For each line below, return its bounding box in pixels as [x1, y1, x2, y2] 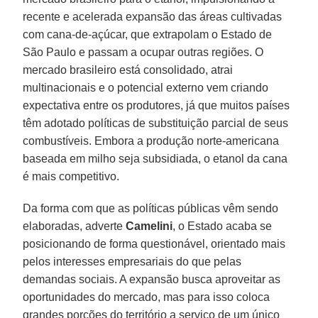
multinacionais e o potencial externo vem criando [23, 82, 269, 94]
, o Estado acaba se [172, 220, 273, 233]
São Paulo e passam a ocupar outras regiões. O [23, 46, 264, 59]
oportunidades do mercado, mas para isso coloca [23, 291, 270, 304]
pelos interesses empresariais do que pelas [23, 256, 242, 268]
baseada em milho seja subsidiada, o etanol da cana [23, 153, 288, 165]
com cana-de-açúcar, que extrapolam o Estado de [23, 28, 273, 41]
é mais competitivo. [23, 170, 120, 183]
